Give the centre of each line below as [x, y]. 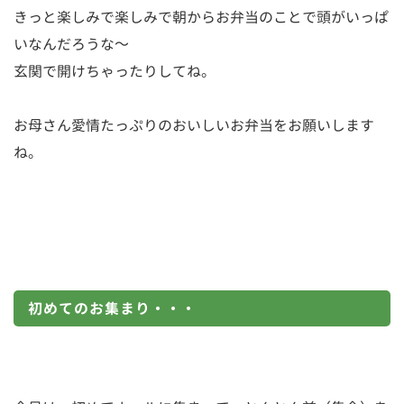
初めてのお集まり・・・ [112, 308]
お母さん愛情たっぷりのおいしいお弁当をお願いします [194, 125]
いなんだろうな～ [71, 44]
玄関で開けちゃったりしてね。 [115, 71]
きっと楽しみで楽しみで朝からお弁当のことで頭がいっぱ [201, 17]
